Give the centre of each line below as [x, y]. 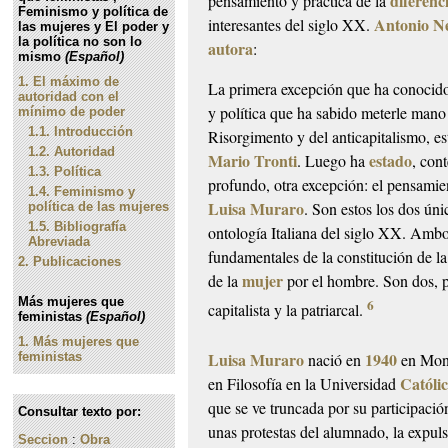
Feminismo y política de [93, 11]
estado [391, 160]
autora [231, 48]
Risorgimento [251, 136]
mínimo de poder [72, 111]
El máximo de [76, 81]
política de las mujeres [99, 206]
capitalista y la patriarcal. [288, 310]
